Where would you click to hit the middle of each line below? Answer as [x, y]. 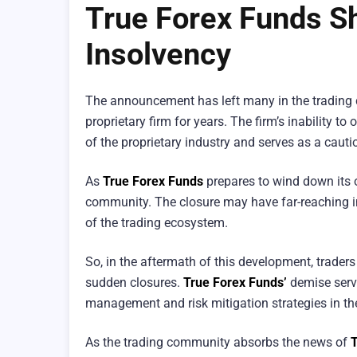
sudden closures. [134, 283]
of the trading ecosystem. [157, 222]
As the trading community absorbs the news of [218, 343]
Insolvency [158, 54]
